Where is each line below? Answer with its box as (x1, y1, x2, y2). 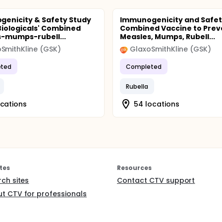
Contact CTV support (117, 175, 195, 185)
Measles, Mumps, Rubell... (120, 32, 215, 42)
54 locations (134, 99, 179, 109)
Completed (126, 62, 162, 71)
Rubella (126, 82, 149, 91)
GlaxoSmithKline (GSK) (130, 44, 211, 54)
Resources (117, 164, 152, 172)
